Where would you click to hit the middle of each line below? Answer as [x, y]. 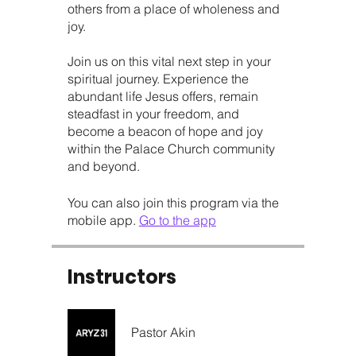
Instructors [122, 277]
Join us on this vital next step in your [169, 61]
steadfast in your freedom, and [153, 113]
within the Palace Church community [171, 148]
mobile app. [101, 220]
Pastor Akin [163, 332]
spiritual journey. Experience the [158, 78]
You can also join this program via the [173, 202]
